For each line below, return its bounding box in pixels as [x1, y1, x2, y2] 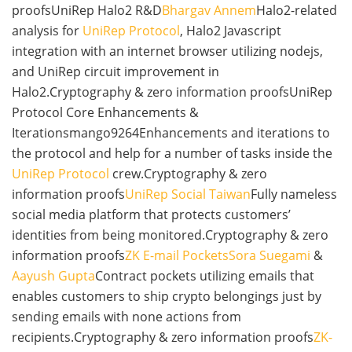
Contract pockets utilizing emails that [95, 267, 314, 285]
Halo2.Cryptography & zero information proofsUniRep [12, 83, 332, 101]
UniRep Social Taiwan [125, 185, 251, 203]
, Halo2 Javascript [180, 22, 281, 40]
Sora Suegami [229, 247, 310, 265]
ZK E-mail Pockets [125, 247, 229, 265]
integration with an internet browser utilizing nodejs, [12, 42, 323, 60]
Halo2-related [256, 2, 337, 20]
